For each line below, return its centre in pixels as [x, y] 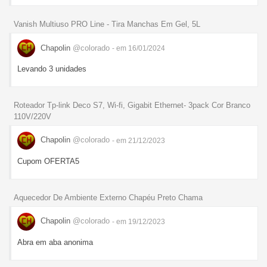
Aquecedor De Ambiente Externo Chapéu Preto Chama [108, 197]
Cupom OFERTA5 [48, 161]
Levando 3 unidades [52, 69]
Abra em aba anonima [55, 242]
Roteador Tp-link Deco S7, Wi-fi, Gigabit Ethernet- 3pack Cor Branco [132, 105]
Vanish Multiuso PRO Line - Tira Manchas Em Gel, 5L [107, 24]
